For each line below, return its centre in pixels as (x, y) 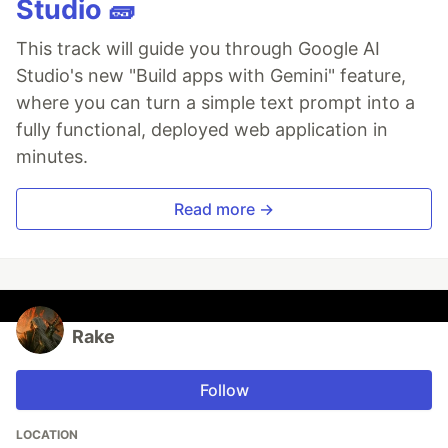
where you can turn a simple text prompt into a (215, 103)
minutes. (52, 157)
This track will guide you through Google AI (198, 49)
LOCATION (47, 435)
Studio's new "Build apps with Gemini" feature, (211, 76)
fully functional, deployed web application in (202, 130)
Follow (224, 390)
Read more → (224, 209)
